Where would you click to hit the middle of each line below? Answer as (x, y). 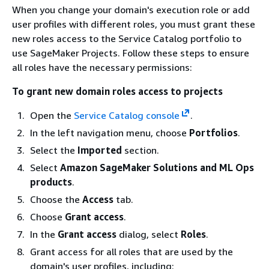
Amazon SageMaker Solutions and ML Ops (157, 167)
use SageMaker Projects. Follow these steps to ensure (131, 53)
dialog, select (149, 234)
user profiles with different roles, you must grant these (134, 24)
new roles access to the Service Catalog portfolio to (127, 38)
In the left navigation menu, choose (110, 132)
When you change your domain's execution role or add (131, 9)
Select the (54, 150)
